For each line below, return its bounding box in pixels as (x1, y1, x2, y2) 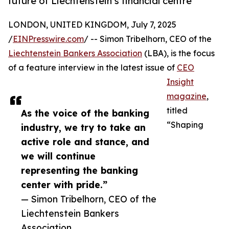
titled (167, 105, 188, 116)
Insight (167, 77, 194, 87)
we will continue (21, 150, 96, 162)
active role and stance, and (21, 136, 149, 148)
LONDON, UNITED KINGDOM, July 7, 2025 (8, 19, 176, 30)
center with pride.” (21, 179, 107, 191)
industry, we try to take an (21, 122, 146, 133)
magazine (167, 91, 207, 102)
